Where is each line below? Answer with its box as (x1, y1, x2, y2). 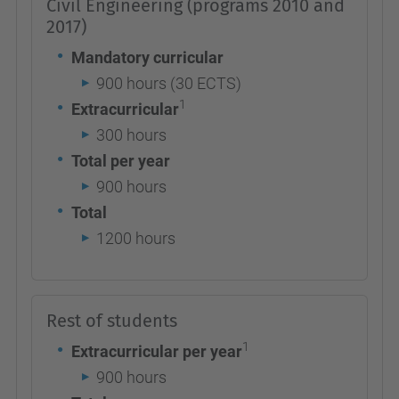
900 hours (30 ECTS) (96, 74, 241, 93)
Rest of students (46, 310, 177, 331)
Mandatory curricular (71, 48, 224, 67)
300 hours (96, 126, 167, 144)
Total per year (71, 151, 170, 170)
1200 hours (96, 229, 179, 248)
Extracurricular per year (71, 342, 242, 361)
